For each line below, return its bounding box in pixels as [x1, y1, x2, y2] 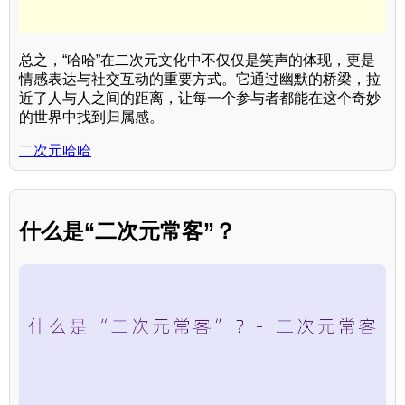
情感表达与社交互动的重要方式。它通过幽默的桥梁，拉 [19, 71, 381, 87]
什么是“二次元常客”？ [19, 218, 236, 243]
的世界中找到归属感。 [19, 108, 164, 125]
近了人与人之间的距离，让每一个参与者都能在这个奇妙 [19, 89, 381, 106]
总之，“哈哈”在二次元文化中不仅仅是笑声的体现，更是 [19, 52, 375, 68]
